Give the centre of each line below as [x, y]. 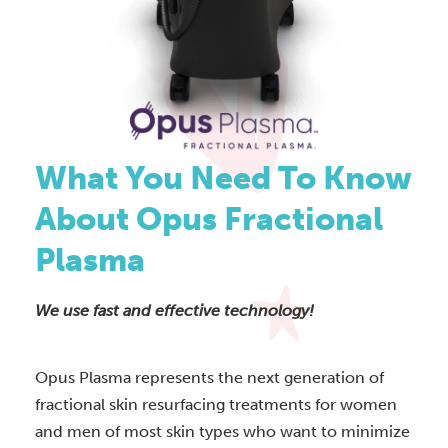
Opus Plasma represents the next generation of [209, 378]
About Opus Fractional [209, 219]
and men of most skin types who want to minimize [222, 432]
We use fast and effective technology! [174, 311]
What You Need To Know [223, 178]
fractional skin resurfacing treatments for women [216, 405]
